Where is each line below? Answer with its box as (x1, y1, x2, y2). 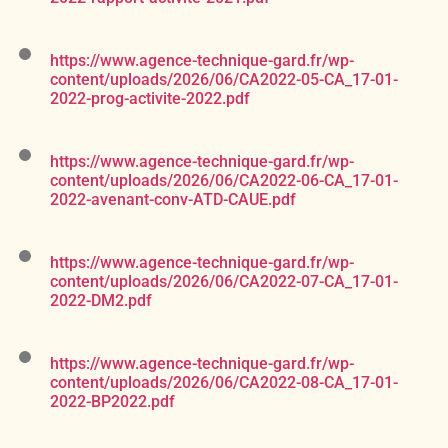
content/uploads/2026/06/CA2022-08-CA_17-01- (50, 373, 398, 393)
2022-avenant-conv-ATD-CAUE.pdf (50, 190, 296, 210)
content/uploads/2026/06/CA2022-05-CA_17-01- (50, 70, 398, 90)
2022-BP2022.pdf (50, 392, 175, 412)
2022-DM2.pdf (50, 291, 152, 311)
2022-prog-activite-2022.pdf (50, 89, 250, 109)
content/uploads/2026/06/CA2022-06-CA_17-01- (50, 171, 398, 191)
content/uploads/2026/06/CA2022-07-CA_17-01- (50, 272, 398, 292)
